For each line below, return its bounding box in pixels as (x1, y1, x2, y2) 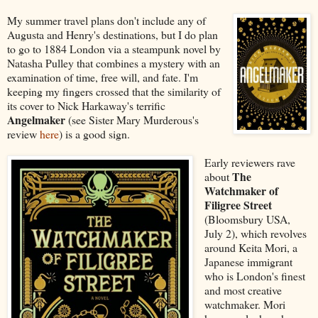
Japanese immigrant (204, 253, 292, 269)
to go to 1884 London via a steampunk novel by (7, 40, 221, 56)
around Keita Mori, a (204, 239, 297, 255)
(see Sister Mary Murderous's (65, 111, 199, 127)
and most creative (204, 282, 282, 297)
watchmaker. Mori (204, 296, 285, 312)
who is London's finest (204, 268, 305, 283)
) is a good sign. (59, 126, 130, 141)
